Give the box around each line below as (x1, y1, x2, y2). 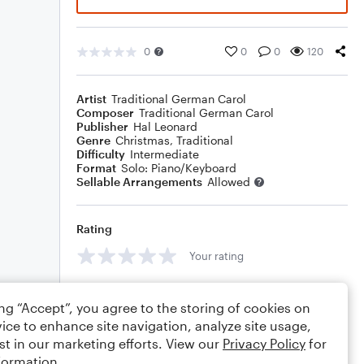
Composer (76, 106, 134, 119)
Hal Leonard (133, 119, 197, 133)
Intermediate (130, 147, 199, 161)
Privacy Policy (223, 336, 305, 351)
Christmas (115, 133, 170, 147)
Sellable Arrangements (76, 175, 202, 188)
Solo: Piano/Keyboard (121, 161, 236, 175)
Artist (76, 92, 106, 106)
